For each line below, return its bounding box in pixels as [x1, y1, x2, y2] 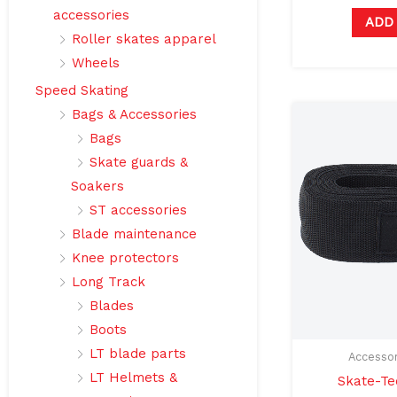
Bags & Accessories [72, 106, 197, 123]
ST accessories [90, 202, 187, 219]
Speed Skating [35, 82, 128, 99]
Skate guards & [90, 154, 188, 171]
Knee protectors [72, 250, 179, 267]
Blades [90, 298, 134, 315]
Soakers [71, 178, 124, 195]
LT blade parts [90, 346, 186, 362]
